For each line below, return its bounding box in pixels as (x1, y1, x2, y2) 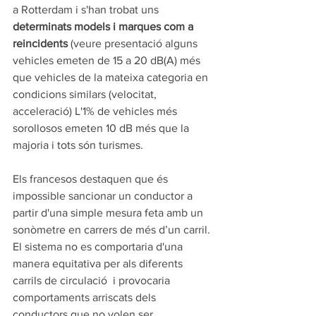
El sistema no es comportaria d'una (13, 240, 186, 253)
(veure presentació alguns (68, 37, 200, 49)
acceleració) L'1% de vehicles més (13, 104, 180, 117)
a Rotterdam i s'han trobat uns (13, 3, 162, 16)
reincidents (13, 37, 68, 49)
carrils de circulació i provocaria (13, 274, 173, 286)
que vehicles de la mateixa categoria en (13, 71, 211, 83)
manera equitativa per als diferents (13, 257, 186, 269)
